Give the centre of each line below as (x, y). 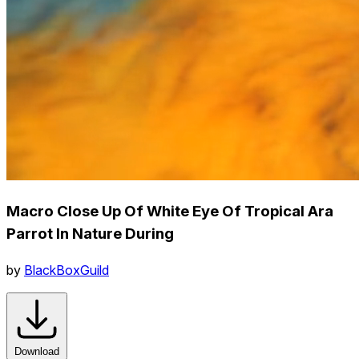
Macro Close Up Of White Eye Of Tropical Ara (170, 211)
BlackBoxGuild (67, 270)
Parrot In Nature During (90, 233)
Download (37, 351)
